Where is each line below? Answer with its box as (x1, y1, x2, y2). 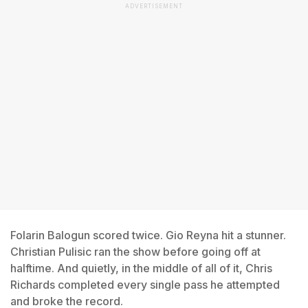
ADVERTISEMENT (125, 3, 183, 10)
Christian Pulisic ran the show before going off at (10, 245, 261, 258)
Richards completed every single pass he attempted (10, 278, 280, 291)
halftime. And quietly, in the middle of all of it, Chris (10, 261, 272, 275)
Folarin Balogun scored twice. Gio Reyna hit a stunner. (10, 228, 286, 242)
